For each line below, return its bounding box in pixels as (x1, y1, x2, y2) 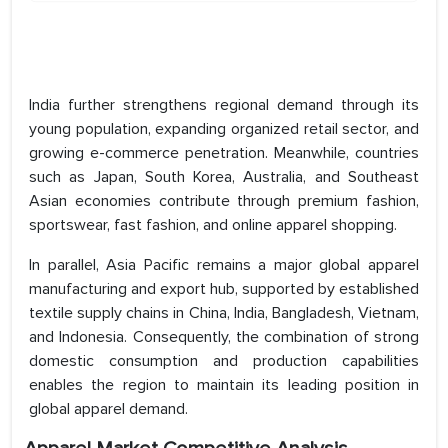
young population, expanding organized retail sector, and (29, 119, 419, 140)
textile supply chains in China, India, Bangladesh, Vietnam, (29, 303, 419, 324)
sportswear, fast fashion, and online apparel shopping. (29, 215, 397, 236)
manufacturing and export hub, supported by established (29, 279, 419, 300)
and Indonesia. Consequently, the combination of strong (29, 327, 419, 348)
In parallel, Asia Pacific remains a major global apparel (29, 255, 419, 276)
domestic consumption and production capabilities (29, 351, 419, 372)
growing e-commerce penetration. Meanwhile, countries (29, 143, 419, 164)
